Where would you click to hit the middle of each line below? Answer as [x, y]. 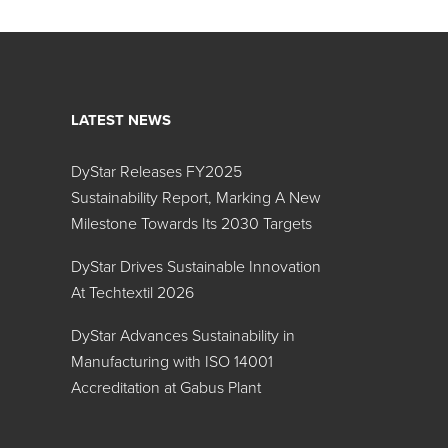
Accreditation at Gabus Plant [166, 388]
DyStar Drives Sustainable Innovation [196, 267]
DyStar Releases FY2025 [156, 172]
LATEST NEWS [121, 120]
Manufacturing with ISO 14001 [172, 362]
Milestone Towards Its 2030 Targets [191, 224]
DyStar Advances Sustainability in [183, 336]
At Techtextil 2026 [132, 293]
